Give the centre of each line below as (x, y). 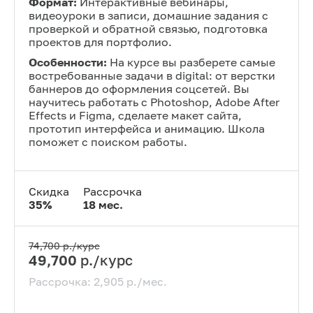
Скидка (49, 191)
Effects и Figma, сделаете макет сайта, (135, 115)
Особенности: (68, 62)
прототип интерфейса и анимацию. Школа (147, 129)
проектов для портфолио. (100, 42)
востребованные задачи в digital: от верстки (152, 75)
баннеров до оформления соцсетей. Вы (139, 89)
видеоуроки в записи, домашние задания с (148, 15)
